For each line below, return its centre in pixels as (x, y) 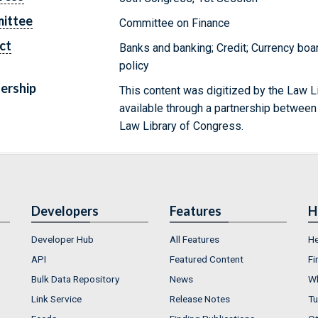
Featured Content (207, 259)
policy (135, 65)
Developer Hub (62, 239)
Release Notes (200, 298)
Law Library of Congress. (182, 126)
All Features (194, 239)
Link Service (56, 298)
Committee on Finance (175, 23)
